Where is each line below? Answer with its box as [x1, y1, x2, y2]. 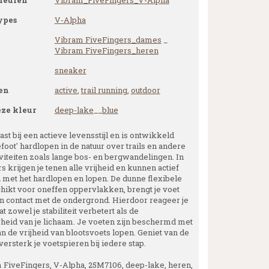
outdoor [130, 85, 160, 95]
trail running [80, 85, 127, 95]
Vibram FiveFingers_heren [54, 45, 159, 56]
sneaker [54, 65, 86, 76]
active [54, 85, 77, 95]
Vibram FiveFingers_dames [54, 34, 162, 45]
